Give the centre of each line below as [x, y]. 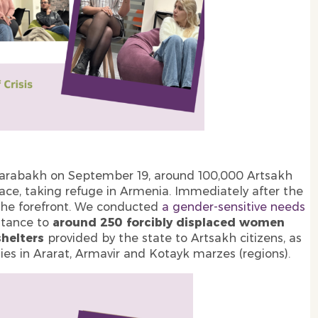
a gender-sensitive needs [234, 207]
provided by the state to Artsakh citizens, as [175, 238]
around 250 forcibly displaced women [167, 223]
